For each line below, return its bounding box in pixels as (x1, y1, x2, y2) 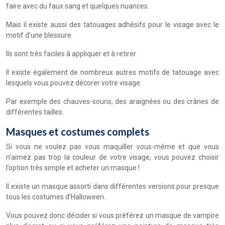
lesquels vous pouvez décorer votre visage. (6, 78, 142, 87)
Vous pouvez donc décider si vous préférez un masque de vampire (6, 211, 219, 219)
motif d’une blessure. (6, 31, 73, 39)
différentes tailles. (6, 107, 64, 116)
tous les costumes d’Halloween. (6, 192, 105, 201)
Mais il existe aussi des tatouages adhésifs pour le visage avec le (6, 20, 219, 29)
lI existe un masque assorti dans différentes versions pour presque (6, 182, 219, 190)
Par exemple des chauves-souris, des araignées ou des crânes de (6, 97, 219, 105)
